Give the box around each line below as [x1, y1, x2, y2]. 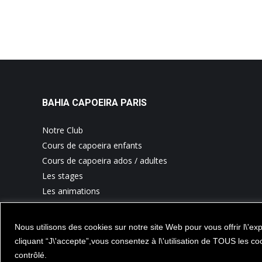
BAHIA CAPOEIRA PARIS [42, 97, 147, 108]
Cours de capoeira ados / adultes [42, 155, 167, 166]
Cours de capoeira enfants [42, 140, 142, 151]
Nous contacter [42, 201, 101, 212]
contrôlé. [15, 250, 47, 260]
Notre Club [42, 125, 83, 136]
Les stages [42, 170, 83, 181]
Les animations [42, 185, 100, 196]
